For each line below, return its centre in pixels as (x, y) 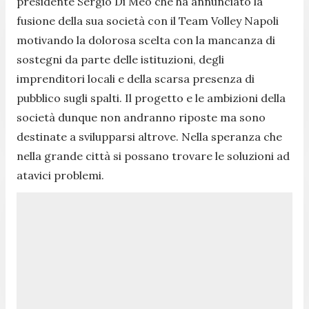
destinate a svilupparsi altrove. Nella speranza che (149, 136)
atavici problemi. (60, 175)
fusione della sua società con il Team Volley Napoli (148, 20)
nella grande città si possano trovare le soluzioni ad (153, 156)
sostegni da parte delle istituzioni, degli (120, 59)
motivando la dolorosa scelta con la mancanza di (146, 40)
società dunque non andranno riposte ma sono (141, 117)
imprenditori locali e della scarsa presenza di (136, 78)
